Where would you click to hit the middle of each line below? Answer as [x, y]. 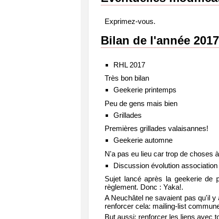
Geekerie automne [143, 140]
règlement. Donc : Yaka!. [144, 187]
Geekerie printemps [145, 90]
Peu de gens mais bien [141, 103]
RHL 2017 [129, 65]
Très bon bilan [127, 78]
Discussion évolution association [165, 165]
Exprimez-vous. [130, 21]
